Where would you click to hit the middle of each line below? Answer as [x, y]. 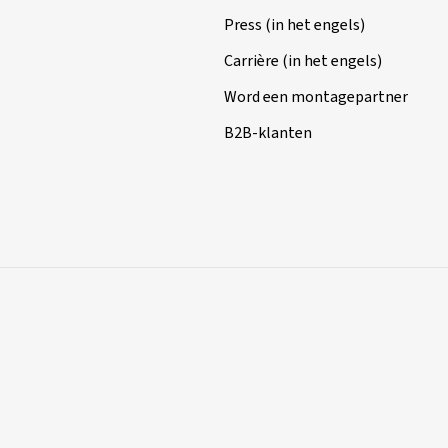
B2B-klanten [268, 133]
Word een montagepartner [316, 97]
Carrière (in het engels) [303, 61]
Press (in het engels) [294, 25]
